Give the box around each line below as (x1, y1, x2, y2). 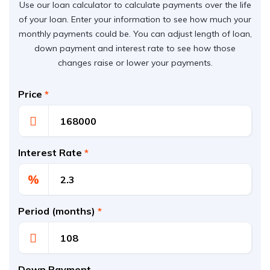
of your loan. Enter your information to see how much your (19, 14, 251, 25)
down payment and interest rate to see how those (34, 43, 236, 54)
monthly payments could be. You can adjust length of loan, (18, 28, 252, 39)
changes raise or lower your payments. (57, 57, 213, 68)
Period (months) (18, 205, 98, 217)
